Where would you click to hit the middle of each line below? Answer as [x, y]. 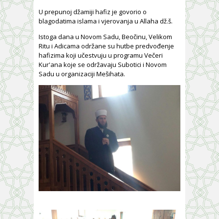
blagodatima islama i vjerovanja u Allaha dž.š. [106, 21]
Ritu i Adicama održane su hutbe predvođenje [106, 46]
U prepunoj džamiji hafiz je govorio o [93, 11]
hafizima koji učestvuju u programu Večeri [101, 55]
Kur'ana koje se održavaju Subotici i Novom [103, 64]
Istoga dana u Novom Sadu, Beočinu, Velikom [105, 36]
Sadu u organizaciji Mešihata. [82, 74]
